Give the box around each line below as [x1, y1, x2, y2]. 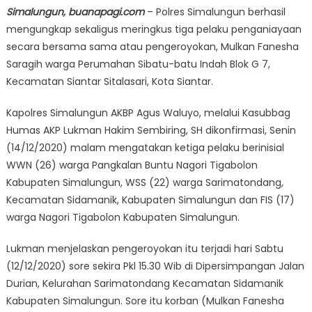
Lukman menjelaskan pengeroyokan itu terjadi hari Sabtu [6, 241, 283, 256]
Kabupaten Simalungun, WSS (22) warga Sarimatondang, [6, 175, 283, 189]
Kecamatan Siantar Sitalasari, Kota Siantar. [6, 74, 213, 88]
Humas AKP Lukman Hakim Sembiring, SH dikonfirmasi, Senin [6, 123, 296, 137]
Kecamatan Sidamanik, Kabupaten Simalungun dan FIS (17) [6, 192, 295, 207]
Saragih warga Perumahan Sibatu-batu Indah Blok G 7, [6, 56, 270, 71]
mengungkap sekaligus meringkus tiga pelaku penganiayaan [6, 22, 302, 36]
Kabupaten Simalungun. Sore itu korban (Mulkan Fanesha [6, 293, 284, 308]
